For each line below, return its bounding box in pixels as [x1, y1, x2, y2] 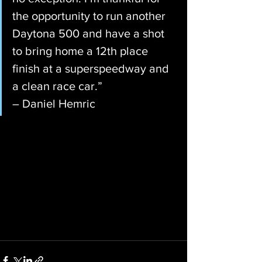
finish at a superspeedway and [12, 62, 172, 75]
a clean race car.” [12, 80, 102, 92]
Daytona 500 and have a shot [12, 27, 167, 40]
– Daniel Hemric [12, 97, 95, 110]
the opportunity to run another [12, 9, 168, 22]
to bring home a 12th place [12, 44, 151, 57]
